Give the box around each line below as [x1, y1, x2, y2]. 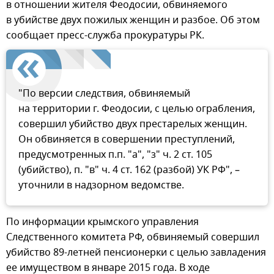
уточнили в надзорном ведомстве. [18, 177, 184, 193]
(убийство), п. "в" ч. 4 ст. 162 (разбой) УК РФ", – [18, 162, 240, 177]
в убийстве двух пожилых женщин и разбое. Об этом [6, 12, 260, 28]
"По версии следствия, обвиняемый [18, 86, 190, 101]
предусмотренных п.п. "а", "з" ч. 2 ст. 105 [18, 147, 212, 162]
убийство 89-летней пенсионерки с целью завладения [6, 245, 266, 260]
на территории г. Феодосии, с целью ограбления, [18, 101, 255, 116]
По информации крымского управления [6, 214, 199, 229]
